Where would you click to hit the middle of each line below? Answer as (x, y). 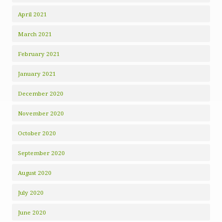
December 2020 (41, 93)
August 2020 (35, 173)
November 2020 (41, 113)
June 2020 (32, 212)
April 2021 (32, 14)
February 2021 (39, 54)
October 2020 (37, 133)
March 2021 (35, 34)
